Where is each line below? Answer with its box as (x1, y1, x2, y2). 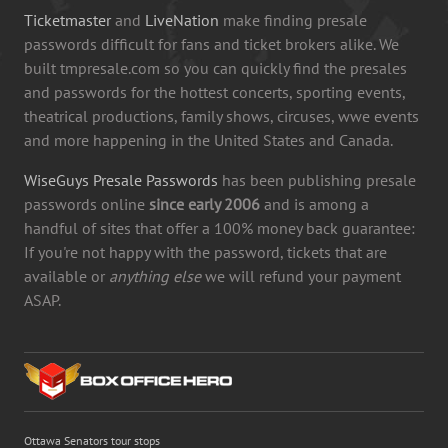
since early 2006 (149, 193, 260, 214)
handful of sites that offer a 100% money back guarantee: (24, 217, 415, 238)
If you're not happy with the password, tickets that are (24, 241, 387, 262)
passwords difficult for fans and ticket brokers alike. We (24, 33, 399, 54)
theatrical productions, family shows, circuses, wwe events (24, 105, 419, 126)
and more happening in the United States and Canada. (24, 129, 393, 150)
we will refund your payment (201, 265, 401, 286)
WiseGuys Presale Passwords (24, 169, 218, 190)
